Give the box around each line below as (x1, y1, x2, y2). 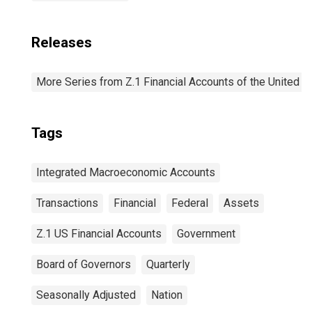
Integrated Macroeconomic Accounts (36, 166, 215, 179)
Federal (171, 196, 208, 210)
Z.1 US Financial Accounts (36, 227, 162, 240)
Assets (224, 196, 259, 210)
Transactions (36, 196, 98, 210)
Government (177, 227, 235, 240)
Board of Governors (36, 258, 131, 271)
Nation (151, 288, 182, 302)
